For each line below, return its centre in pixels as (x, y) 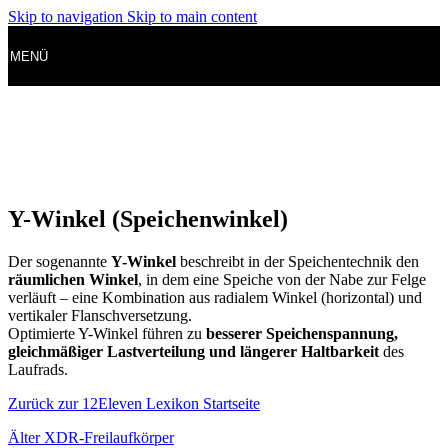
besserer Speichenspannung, (302, 333)
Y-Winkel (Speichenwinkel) (148, 218)
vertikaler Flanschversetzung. (100, 315)
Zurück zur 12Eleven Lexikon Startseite (134, 403)
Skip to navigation (67, 16)
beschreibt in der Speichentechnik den (297, 261)
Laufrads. (38, 369)
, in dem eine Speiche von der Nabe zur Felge (282, 279)
